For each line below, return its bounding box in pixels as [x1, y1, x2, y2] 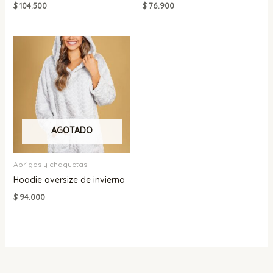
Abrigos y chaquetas [13, 160, 87, 169]
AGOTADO [51, 125, 93, 136]
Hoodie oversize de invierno [13, 174, 125, 186]
